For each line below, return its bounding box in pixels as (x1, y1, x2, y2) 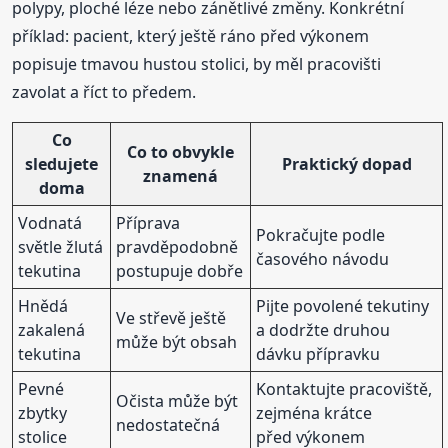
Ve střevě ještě (116, 306, 227, 329)
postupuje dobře (116, 259, 244, 282)
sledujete (25, 152, 99, 175)
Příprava (116, 211, 181, 234)
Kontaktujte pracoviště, (256, 377, 433, 400)
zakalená (18, 318, 86, 341)
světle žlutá (18, 235, 104, 258)
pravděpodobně (116, 235, 239, 258)
